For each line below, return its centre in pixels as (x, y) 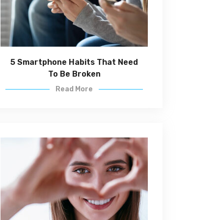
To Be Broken (74, 74)
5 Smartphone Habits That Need (74, 62)
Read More (74, 89)
